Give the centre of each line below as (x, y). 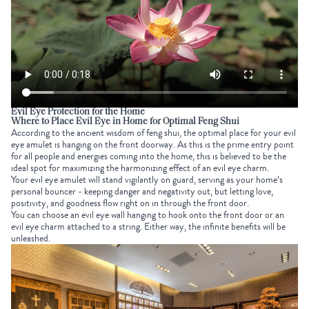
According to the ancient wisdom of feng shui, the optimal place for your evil (153, 133)
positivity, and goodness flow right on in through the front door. (130, 203)
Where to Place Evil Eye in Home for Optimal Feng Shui (125, 122)
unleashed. (32, 239)
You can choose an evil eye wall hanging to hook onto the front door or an (148, 215)
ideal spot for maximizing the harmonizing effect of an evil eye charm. (140, 168)
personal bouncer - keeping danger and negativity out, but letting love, (142, 192)
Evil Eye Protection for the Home (78, 112)
